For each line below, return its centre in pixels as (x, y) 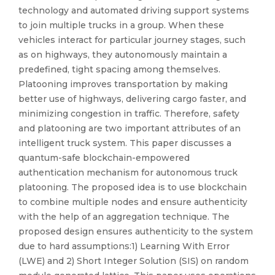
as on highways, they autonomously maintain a (123, 55)
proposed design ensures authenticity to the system (136, 231)
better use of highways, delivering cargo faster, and (132, 99)
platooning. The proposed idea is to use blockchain (133, 187)
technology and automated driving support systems (134, 10)
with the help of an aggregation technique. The (124, 217)
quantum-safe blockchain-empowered (104, 158)
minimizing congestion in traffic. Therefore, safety (129, 114)
